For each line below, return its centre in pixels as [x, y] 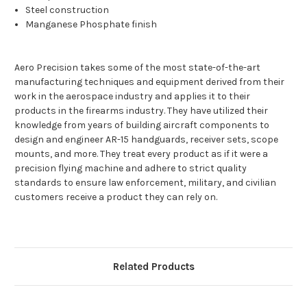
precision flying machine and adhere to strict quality [131, 169]
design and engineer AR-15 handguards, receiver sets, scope [146, 140]
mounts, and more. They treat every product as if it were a [141, 154]
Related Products [153, 267]
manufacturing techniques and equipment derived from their [149, 82]
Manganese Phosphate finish [91, 25]
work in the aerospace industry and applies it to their [132, 97]
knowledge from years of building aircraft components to [142, 125]
